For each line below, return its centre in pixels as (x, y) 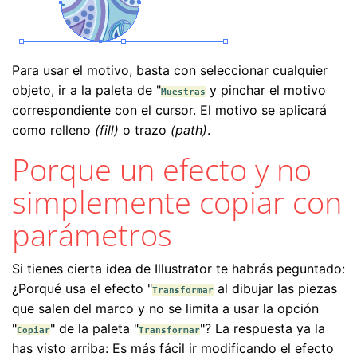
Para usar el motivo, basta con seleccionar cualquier (170, 71)
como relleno (53, 130)
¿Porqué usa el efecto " (82, 289)
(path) (189, 130)
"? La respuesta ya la (263, 329)
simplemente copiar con (177, 202)
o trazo (145, 130)
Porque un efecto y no (162, 169)
